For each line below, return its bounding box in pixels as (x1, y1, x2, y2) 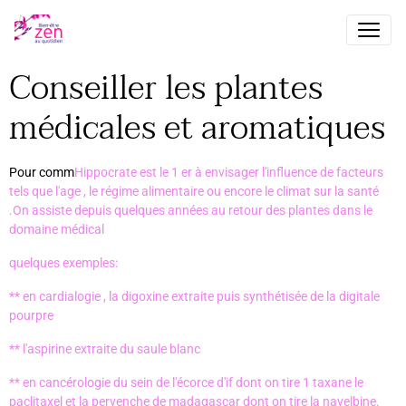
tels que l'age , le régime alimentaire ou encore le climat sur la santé (9, 184, 379, 198)
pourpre (9, 308, 53, 323)
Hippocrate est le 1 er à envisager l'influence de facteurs (74, 165, 383, 179)
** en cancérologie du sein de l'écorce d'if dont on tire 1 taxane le (9, 375, 363, 390)
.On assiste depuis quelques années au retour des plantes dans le (9, 203, 372, 217)
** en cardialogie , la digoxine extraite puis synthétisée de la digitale (9, 289, 380, 304)
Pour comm (9, 165, 74, 179)
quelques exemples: (9, 256, 118, 270)
